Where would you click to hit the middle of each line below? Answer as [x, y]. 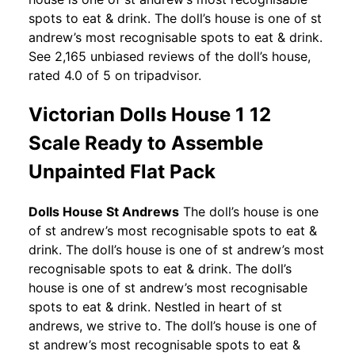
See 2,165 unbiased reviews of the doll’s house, [170, 56]
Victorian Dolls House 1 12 [150, 114]
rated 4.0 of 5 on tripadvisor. [115, 75]
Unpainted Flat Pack [122, 171]
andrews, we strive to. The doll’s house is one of [173, 325]
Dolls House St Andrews [104, 211]
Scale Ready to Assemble [146, 143]
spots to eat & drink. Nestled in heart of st [155, 306]
